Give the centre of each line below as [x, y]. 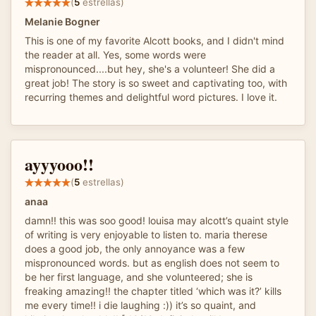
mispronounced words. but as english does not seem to [152, 262]
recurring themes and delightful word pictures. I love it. [151, 97]
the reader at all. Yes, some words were [115, 54]
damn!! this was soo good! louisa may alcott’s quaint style [157, 220]
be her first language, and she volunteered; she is [139, 276]
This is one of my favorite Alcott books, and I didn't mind [154, 40]
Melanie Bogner [62, 21]
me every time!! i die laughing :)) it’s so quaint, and [140, 305]
